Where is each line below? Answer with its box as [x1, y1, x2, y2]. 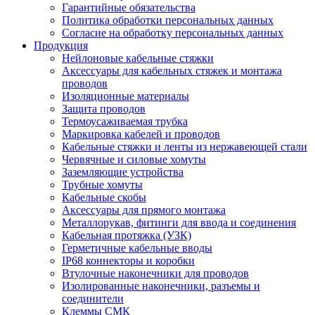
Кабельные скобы [62, 191, 146, 204]
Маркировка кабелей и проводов [62, 128, 220, 141]
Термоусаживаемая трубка [62, 115, 188, 128]
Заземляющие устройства [62, 166, 184, 179]
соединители [62, 292, 124, 305]
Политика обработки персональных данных [62, 14, 274, 27]
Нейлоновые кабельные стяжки [62, 52, 214, 65]
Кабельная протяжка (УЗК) [62, 229, 191, 242]
